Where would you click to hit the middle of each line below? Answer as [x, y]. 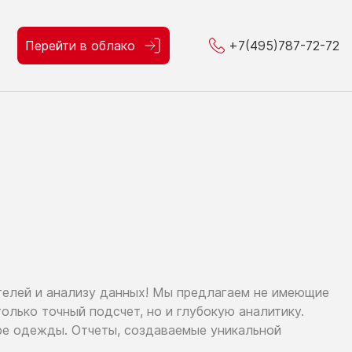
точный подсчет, [92, 311]
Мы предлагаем [201, 292]
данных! [124, 292]
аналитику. [269, 311]
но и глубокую [191, 311]
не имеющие [291, 292]
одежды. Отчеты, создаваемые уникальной [145, 330]
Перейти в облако [80, 46]
